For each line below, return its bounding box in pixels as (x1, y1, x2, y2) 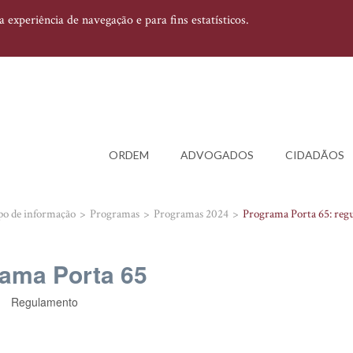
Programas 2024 (154, 206, 229, 221)
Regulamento (10, 294, 78, 310)
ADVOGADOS (180, 148, 254, 162)
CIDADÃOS (285, 148, 344, 162)
